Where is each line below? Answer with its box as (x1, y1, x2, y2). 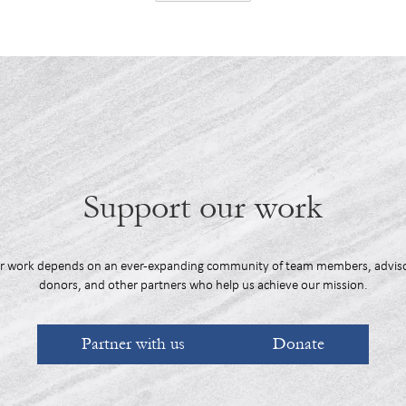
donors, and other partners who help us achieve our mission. (38, 278, 368, 293)
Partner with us (81, 333, 185, 353)
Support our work (83, 188, 323, 227)
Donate (273, 333, 325, 353)
